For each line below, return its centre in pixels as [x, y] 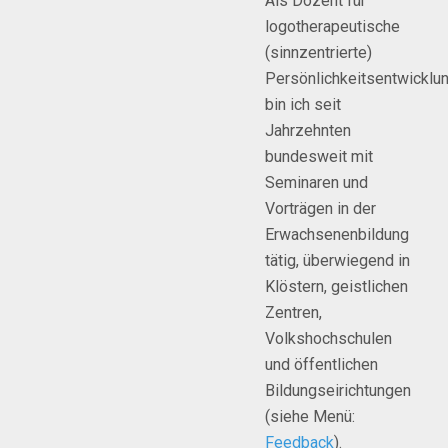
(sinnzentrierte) [318, 52]
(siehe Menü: [310, 416]
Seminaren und [316, 182]
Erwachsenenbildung [337, 234]
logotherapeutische [332, 26]
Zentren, [293, 312]
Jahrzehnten [308, 130]
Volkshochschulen [328, 338]
